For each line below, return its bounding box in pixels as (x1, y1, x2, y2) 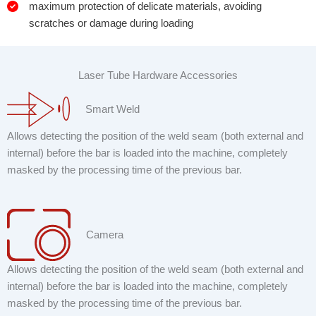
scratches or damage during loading (29, 18, 193, 30)
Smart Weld (85, 104, 140, 116)
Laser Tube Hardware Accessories (78, 70, 238, 82)
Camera (85, 229, 123, 241)
